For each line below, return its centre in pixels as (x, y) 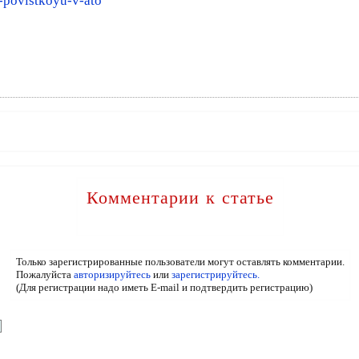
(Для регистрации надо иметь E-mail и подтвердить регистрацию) (164, 287)
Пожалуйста (44, 274)
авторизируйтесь (112, 274)
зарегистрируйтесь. (215, 274)
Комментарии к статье (180, 198)
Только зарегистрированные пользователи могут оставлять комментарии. (180, 262)
